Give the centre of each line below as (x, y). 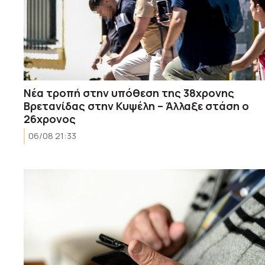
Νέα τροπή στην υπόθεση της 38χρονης (129, 93)
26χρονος (50, 119)
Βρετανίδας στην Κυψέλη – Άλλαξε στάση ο (136, 106)
